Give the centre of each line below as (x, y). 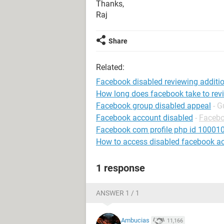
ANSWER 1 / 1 (118, 193)
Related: (110, 67)
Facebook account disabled (144, 118)
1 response (120, 168)
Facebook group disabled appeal (153, 106)
